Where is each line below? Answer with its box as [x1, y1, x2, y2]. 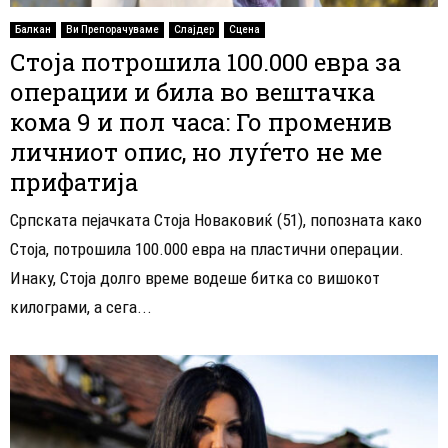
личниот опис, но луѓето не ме [10, 135, 382, 168]
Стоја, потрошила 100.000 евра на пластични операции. [10, 238, 404, 259]
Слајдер [174, 23, 214, 35]
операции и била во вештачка [10, 75, 375, 108]
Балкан [15, 23, 51, 35]
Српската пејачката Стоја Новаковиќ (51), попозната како [10, 209, 422, 230]
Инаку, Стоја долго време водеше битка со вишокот [10, 267, 380, 288]
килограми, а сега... [10, 296, 152, 317]
